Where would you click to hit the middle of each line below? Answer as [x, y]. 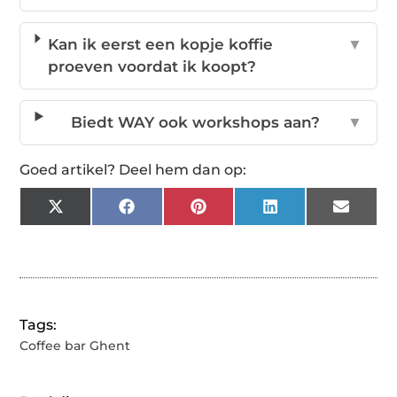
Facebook [172, 213]
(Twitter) [95, 228]
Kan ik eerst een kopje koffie [160, 44]
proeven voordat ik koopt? [152, 66]
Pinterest [241, 213]
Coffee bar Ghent [75, 345]
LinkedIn [311, 213]
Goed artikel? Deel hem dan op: [133, 169]
